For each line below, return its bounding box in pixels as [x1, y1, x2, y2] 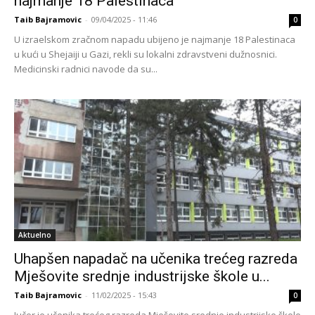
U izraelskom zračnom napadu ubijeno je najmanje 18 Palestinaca [14, 33, 295, 46]
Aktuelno [18, 229, 51, 240]
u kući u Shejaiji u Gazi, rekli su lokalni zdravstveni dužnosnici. [14, 48, 277, 61]
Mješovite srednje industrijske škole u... [14, 267, 270, 285]
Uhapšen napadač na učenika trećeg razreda [14, 250, 297, 267]
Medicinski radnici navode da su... [14, 63, 157, 76]
